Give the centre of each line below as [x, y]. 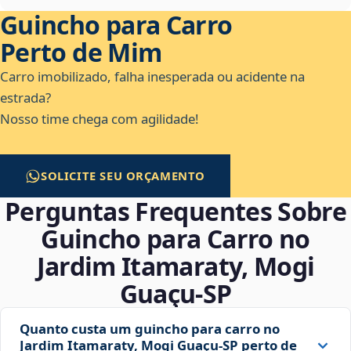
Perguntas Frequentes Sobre [175, 212]
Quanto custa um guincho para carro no [150, 329]
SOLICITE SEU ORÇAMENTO [123, 176]
